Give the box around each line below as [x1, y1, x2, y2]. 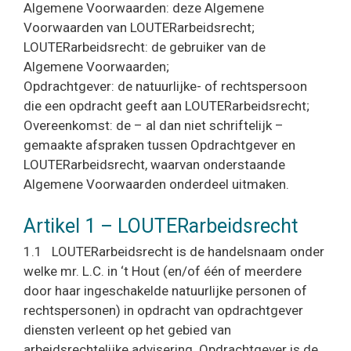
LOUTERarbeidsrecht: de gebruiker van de [24, 39, 266, 55]
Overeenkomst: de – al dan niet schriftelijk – [24, 118, 284, 133]
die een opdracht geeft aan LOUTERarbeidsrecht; [24, 98, 309, 114]
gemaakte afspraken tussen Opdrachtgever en [24, 137, 295, 153]
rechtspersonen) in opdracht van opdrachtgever [24, 302, 303, 318]
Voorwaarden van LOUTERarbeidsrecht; [24, 20, 255, 35]
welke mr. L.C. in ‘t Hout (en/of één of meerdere [24, 262, 302, 279]
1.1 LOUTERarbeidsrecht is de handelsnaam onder [24, 243, 324, 259]
